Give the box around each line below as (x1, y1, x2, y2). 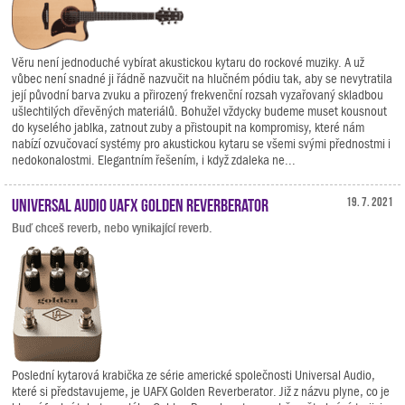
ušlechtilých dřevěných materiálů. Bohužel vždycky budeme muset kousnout (12, 104, 387, 119)
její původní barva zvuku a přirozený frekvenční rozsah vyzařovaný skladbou (12, 88, 383, 103)
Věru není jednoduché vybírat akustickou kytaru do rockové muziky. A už (12, 55, 364, 71)
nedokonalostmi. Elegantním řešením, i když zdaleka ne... (12, 153, 296, 168)
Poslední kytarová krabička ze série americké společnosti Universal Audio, (12, 368, 375, 383)
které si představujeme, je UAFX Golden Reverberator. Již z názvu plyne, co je (12, 384, 390, 400)
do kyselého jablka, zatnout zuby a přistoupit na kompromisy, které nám (12, 120, 364, 136)
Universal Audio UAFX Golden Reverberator (12, 194, 268, 213)
